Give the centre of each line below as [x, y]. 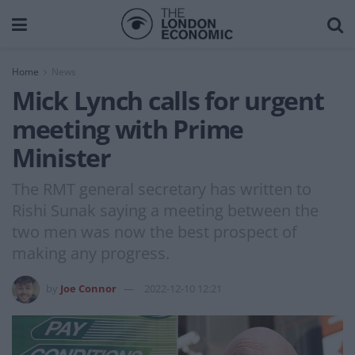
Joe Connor [88, 288]
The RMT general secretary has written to [162, 189]
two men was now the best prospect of [155, 231]
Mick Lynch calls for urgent [168, 100]
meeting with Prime [128, 129]
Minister [61, 157]
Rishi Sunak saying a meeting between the [165, 210]
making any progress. [91, 253]
